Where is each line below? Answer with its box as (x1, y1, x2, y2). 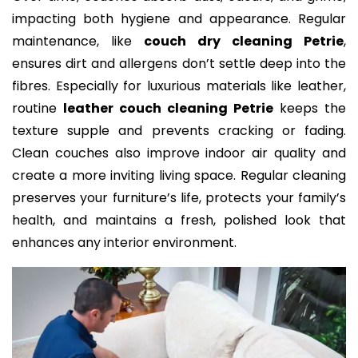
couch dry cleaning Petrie (144, 32, 344, 51)
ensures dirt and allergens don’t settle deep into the (12, 54, 346, 74)
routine (12, 99, 63, 118)
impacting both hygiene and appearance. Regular (12, 10, 346, 29)
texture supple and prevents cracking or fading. (12, 121, 346, 141)
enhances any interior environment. (12, 233, 237, 253)
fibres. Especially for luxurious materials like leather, (12, 77, 346, 96)
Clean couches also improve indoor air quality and (12, 144, 346, 163)
